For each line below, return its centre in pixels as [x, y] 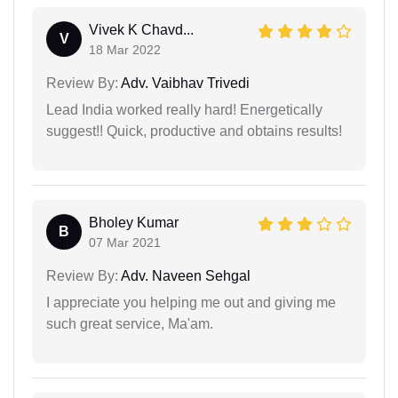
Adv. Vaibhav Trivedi [184, 83]
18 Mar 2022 [125, 49]
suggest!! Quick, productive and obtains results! [194, 131]
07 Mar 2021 [125, 242]
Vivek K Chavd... [141, 29]
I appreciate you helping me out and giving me [191, 302]
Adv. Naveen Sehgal [184, 275]
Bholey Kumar [134, 222]
